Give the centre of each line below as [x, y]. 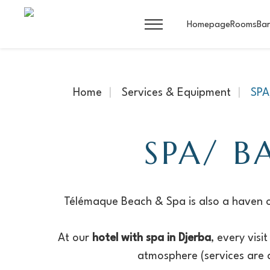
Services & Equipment [176, 93]
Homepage [209, 25]
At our [73, 238]
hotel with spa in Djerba [150, 238]
